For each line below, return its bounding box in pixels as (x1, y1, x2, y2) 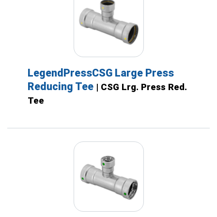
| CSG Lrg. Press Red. (95, 81, 187, 93)
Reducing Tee (27, 80, 96, 93)
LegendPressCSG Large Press (27, 66, 174, 79)
